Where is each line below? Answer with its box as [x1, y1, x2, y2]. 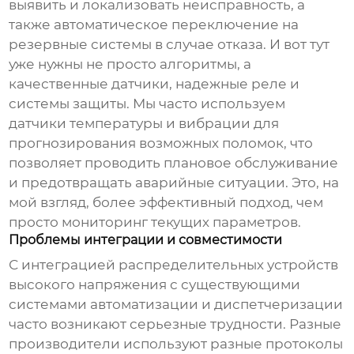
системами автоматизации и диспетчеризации [9, 296, 344, 313]
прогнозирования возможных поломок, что [9, 135, 314, 152]
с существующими [167, 277, 301, 293]
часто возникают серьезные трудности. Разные [9, 316, 342, 333]
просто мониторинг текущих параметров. [9, 214, 302, 231]
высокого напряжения [9, 277, 168, 293]
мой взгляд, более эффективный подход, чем [9, 194, 324, 211]
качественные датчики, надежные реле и [9, 76, 300, 92]
